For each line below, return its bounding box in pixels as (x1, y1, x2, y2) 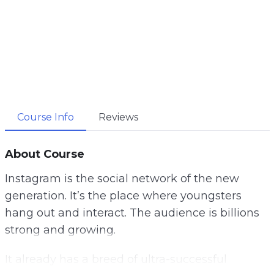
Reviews (98, 111, 138, 123)
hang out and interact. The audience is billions (4, 206, 259, 220)
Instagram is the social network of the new (4, 171, 239, 185)
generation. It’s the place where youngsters (4, 188, 242, 202)
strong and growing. (4, 223, 116, 237)
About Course (4, 147, 84, 161)
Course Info (17, 111, 74, 123)
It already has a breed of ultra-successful (4, 252, 227, 266)
